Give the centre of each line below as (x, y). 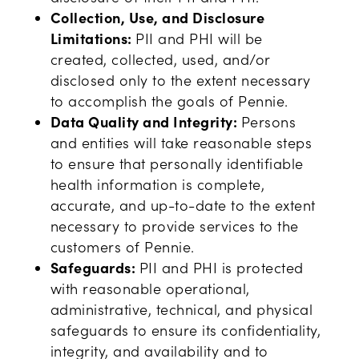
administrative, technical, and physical (182, 309)
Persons (268, 122)
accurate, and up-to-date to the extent (183, 205)
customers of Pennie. (122, 247)
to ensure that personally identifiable (177, 163)
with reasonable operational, (150, 288)
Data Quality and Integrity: (145, 121)
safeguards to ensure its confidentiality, (186, 330)
